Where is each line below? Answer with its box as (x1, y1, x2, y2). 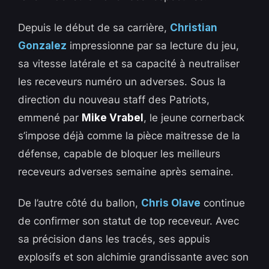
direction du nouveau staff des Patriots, (18, 93, 210, 106)
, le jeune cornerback (144, 111, 245, 124)
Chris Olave (141, 196, 201, 209)
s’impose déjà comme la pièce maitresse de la (18, 129, 241, 142)
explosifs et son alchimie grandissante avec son (18, 250, 249, 263)
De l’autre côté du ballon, (18, 196, 142, 209)
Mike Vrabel (82, 111, 144, 124)
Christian (170, 21, 218, 34)
